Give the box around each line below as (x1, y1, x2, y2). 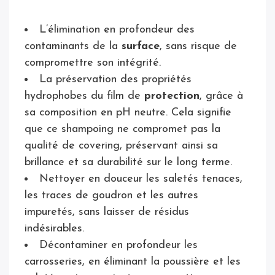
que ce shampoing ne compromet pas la (25, 123, 220, 135)
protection (144, 90, 199, 102)
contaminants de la (25, 40, 122, 52)
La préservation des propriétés (39, 73, 192, 85)
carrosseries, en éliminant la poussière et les (25, 255, 241, 268)
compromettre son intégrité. (25, 56, 165, 69)
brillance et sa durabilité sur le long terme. (25, 156, 232, 168)
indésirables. (25, 222, 88, 234)
